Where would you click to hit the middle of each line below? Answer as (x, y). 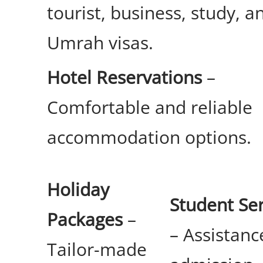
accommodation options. (149, 137)
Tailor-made (97, 249)
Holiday (78, 190)
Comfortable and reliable (150, 107)
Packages (85, 220)
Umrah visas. (100, 43)
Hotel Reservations (124, 77)
